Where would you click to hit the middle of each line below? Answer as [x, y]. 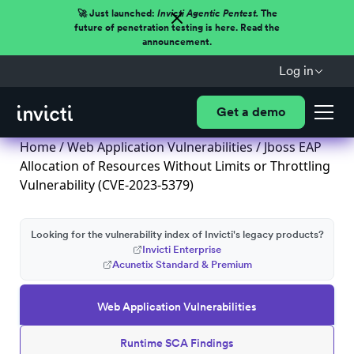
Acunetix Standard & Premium [182, 264]
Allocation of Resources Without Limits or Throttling [175, 166]
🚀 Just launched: [117, 13]
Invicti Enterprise [182, 249]
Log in [296, 71]
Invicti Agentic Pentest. [207, 13]
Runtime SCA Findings [177, 343]
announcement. [177, 42]
